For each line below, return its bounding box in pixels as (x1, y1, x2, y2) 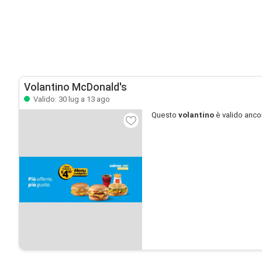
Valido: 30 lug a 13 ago (32, 95, 110, 104)
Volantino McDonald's (24, 81, 127, 93)
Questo (151, 111, 178, 119)
